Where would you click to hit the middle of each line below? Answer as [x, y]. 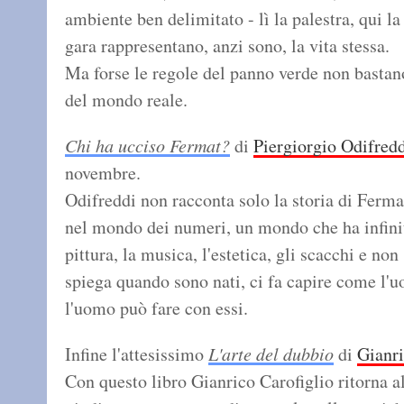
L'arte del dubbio [271, 354]
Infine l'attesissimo [137, 354]
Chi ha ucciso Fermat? [147, 146]
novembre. [103, 173]
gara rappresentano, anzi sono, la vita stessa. [227, 46]
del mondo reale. [126, 100]
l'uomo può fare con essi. [156, 308]
